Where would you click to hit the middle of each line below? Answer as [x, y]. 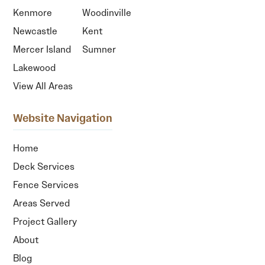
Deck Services [44, 166]
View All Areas [43, 86]
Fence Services [46, 185]
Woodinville [107, 12]
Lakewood [35, 67]
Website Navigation [63, 118]
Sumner [99, 49]
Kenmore [33, 12]
